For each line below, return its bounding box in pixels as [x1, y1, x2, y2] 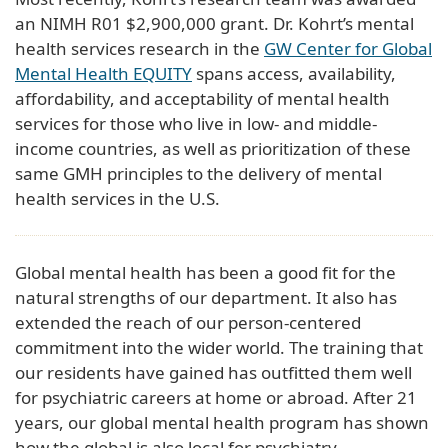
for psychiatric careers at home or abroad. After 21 [15, 385, 417, 409]
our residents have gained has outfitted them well [15, 360, 412, 384]
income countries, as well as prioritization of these [15, 136, 411, 160]
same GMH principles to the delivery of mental [15, 161, 382, 185]
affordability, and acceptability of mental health [15, 86, 390, 110]
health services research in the [15, 36, 264, 60]
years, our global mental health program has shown [15, 410, 429, 434]
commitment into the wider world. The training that [15, 335, 423, 359]
